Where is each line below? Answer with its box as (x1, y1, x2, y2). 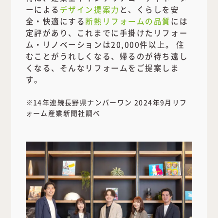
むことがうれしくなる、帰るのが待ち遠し (25, 22, 188, 34)
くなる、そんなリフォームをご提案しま (25, 34, 180, 45)
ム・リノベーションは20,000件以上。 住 (25, 11, 185, 22)
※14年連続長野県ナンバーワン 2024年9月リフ (25, 69, 187, 79)
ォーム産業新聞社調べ (25, 80, 101, 90)
